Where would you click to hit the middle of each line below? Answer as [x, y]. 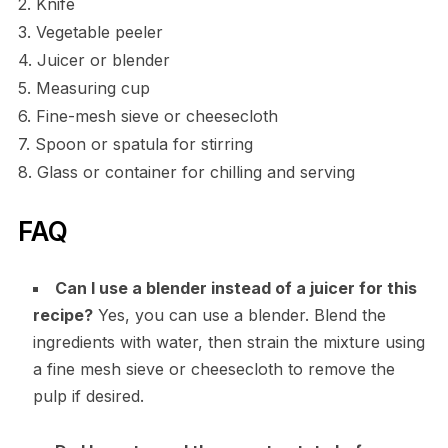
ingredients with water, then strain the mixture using [228, 342]
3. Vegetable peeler [90, 32]
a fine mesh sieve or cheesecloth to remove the [213, 369]
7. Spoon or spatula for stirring [135, 144]
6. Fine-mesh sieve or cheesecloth [147, 116]
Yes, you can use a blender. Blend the [239, 315]
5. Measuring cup [83, 88]
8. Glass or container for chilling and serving [186, 172]
